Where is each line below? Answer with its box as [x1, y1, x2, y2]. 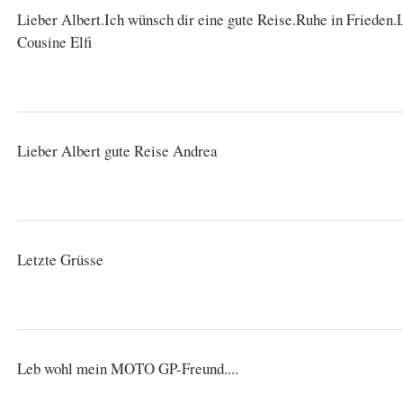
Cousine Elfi [17, 31, 93, 52]
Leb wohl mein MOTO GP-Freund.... [17, 357, 239, 379]
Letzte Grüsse [17, 248, 104, 270]
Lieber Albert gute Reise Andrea [17, 139, 219, 161]
